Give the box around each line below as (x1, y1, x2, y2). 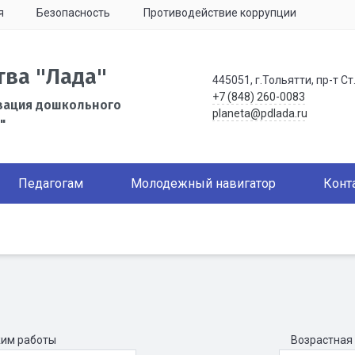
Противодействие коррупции (143, 6, 296, 19)
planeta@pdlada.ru (212, 106, 307, 120)
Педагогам (18, 176, 83, 191)
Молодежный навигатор (131, 176, 276, 191)
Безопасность (36, 6, 110, 19)
